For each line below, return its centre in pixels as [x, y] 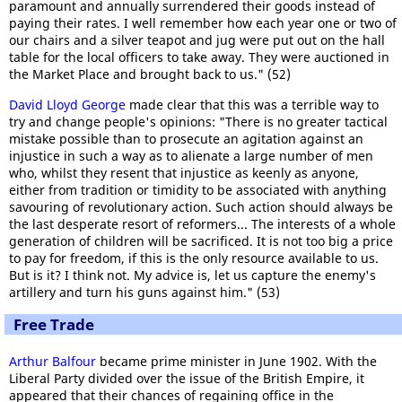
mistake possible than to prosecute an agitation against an [186, 138]
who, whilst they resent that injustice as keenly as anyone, [184, 172]
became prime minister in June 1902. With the [236, 361]
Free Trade [54, 324]
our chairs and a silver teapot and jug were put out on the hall [197, 39]
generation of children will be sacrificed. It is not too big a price [201, 240]
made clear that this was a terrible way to [252, 104]
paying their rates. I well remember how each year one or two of [203, 22]
